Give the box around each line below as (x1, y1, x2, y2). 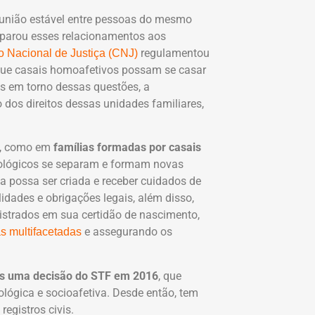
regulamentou (138, 46, 210, 60)
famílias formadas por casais (51, 141, 201, 155)
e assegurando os (82, 225, 172, 239)
